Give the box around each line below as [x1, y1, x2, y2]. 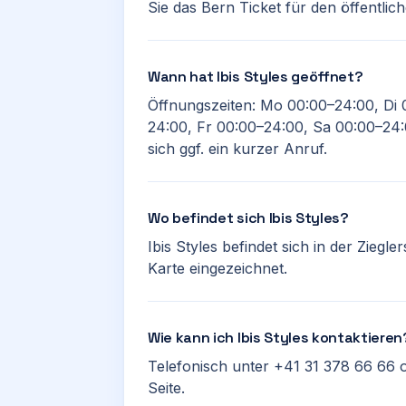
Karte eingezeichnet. [148, 259, 287, 277]
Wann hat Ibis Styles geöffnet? [148, 67, 363, 86]
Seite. [148, 379, 185, 397]
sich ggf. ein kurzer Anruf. [148, 140, 327, 158]
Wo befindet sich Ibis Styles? [148, 208, 349, 227]
